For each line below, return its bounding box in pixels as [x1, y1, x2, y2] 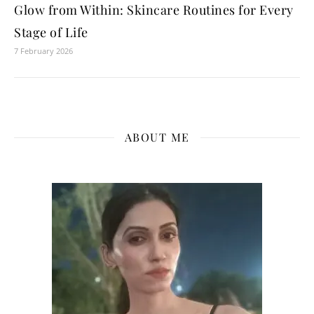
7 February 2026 [14, 46, 73, 57]
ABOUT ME [124, 130, 190, 145]
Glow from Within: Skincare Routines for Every [14, 1, 294, 19]
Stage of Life [14, 24, 88, 41]
